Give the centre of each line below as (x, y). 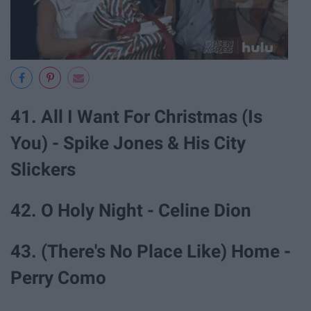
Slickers (45, 169)
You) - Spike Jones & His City (128, 143)
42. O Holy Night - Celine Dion (133, 210)
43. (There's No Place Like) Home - (151, 252)
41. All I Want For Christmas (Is (136, 116)
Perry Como (60, 278)
